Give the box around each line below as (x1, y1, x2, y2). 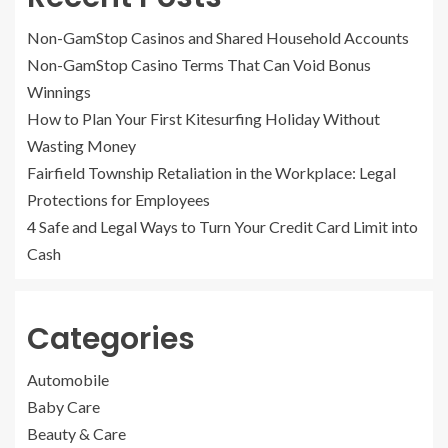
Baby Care (27, 397, 100, 417)
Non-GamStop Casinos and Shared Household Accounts (27, 28, 409, 48)
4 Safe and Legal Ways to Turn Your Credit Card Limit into (27, 217, 418, 237)
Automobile (27, 370, 109, 390)
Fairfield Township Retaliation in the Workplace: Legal (27, 163, 396, 183)
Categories (27, 318, 195, 361)
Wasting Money (27, 136, 136, 156)
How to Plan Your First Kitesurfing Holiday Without (27, 109, 380, 129)
